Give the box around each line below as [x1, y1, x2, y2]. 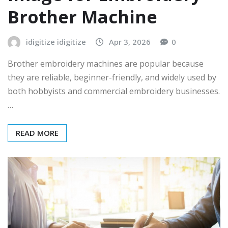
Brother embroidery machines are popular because [8, 58, 204, 70]
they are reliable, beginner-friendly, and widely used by [8, 72, 216, 83]
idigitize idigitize [26, 36, 86, 47]
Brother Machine [8, 5, 157, 28]
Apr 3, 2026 [109, 36, 151, 47]
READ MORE [16, 128, 59, 138]
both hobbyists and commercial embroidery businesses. [8, 85, 220, 97]
